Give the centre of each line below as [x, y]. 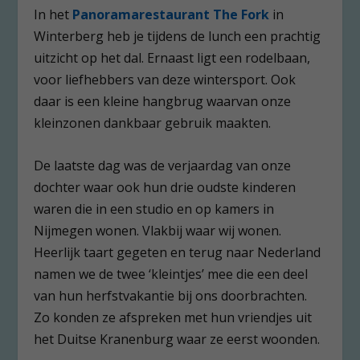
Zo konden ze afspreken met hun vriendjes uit [173, 318]
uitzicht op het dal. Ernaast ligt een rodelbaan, [172, 58]
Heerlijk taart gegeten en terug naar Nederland [178, 253]
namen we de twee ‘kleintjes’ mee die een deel [171, 274]
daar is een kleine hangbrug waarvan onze [163, 102]
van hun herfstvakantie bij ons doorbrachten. [171, 296]
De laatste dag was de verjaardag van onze [163, 166]
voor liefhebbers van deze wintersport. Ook [165, 80]
